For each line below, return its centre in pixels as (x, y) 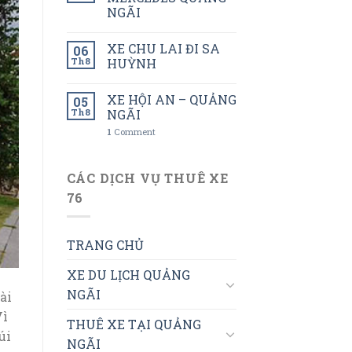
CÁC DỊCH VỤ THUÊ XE (147, 178)
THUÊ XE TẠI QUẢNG (134, 324)
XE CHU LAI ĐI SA (163, 48)
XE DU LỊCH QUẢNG (128, 275)
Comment (133, 131)
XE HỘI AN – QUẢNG (171, 99)
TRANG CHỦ (105, 245)
